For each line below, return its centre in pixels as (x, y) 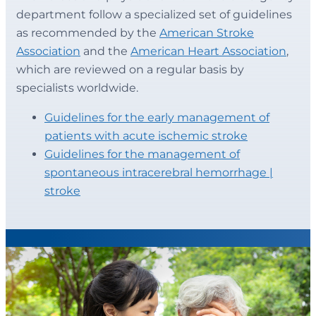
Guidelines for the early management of (157, 118)
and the (105, 51)
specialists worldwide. (79, 88)
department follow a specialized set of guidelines (154, 15)
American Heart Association (208, 51)
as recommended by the (88, 33)
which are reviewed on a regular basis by (130, 70)
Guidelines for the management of (142, 154)
